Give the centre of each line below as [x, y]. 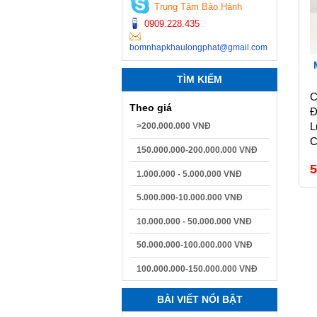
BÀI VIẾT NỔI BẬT [200, 300]
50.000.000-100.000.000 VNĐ [195, 245]
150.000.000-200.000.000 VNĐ [197, 150]
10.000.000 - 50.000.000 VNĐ [194, 221]
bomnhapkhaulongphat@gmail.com [198, 48]
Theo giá [151, 108]
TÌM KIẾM [200, 80]
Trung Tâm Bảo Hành [198, 7]
